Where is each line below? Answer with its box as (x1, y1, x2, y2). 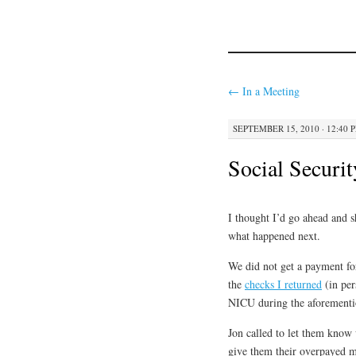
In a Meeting (239, 83, 300, 99)
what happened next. (228, 227, 320, 243)
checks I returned (245, 276, 322, 292)
